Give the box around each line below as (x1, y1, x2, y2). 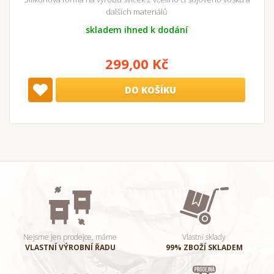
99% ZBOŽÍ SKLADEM (165, 242, 243, 253)
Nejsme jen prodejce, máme (23, 232, 117, 242)
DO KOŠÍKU (125, 84, 176, 96)
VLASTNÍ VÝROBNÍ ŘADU (24, 242, 116, 253)
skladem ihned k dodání (86, 24, 188, 35)
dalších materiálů (106, 6, 168, 17)
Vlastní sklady (182, 232, 226, 242)
